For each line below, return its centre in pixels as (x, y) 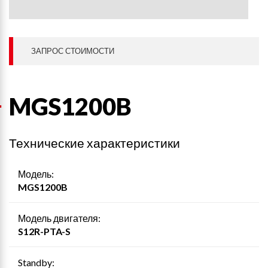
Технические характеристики (95, 143)
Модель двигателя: (59, 218)
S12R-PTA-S (44, 231)
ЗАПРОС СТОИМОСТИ (73, 51)
